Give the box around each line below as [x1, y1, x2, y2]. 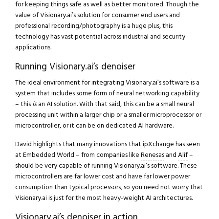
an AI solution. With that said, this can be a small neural [36, 99, 194, 109]
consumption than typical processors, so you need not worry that [15, 182, 203, 193]
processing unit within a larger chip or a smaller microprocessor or [15, 110, 201, 120]
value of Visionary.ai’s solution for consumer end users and [15, 10, 180, 21]
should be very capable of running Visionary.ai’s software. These [15, 161, 197, 171]
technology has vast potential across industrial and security [15, 32, 185, 42]
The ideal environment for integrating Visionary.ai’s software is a [15, 78, 199, 88]
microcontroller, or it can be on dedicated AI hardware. [15, 121, 174, 131]
